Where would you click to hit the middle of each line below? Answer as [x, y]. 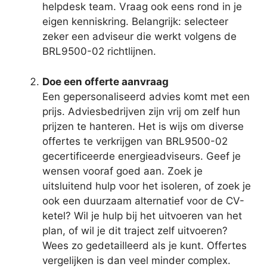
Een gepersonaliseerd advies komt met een [146, 96]
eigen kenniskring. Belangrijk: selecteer [135, 22]
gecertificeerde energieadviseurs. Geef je [142, 156]
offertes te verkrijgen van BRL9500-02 [135, 141]
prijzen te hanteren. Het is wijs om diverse [143, 126]
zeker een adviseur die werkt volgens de [139, 37]
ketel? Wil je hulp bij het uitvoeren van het [142, 215]
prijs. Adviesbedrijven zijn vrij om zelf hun [141, 111]
